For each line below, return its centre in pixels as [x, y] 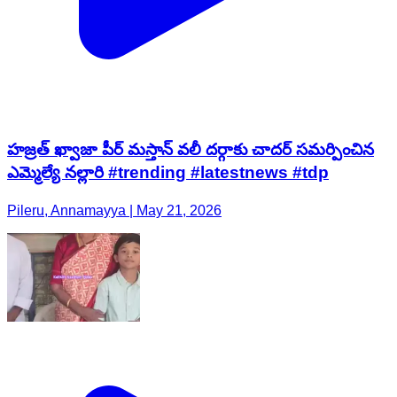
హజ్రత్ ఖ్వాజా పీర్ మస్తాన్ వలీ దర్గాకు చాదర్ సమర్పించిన [191, 149]
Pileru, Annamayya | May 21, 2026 [114, 210]
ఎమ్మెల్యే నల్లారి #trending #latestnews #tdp [168, 172]
